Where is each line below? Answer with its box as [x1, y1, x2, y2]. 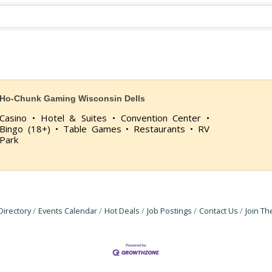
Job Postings [147, 205, 192, 216]
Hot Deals [104, 205, 140, 216]
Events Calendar [38, 205, 97, 216]
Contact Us [199, 205, 238, 216]
